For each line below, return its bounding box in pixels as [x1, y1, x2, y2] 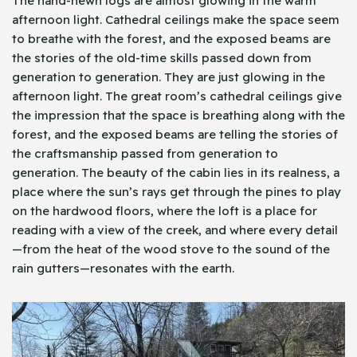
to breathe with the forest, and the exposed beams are [12, 31, 331, 47]
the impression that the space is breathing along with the [12, 108, 345, 124]
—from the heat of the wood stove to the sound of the [12, 241, 330, 257]
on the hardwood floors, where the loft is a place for [12, 203, 317, 219]
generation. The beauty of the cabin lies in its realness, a [12, 165, 339, 181]
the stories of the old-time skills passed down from [12, 50, 312, 66]
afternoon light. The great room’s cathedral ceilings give [12, 88, 342, 104]
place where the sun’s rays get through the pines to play [12, 184, 341, 200]
